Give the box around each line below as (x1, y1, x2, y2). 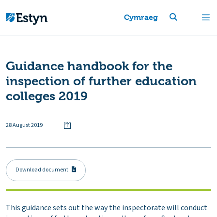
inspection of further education (6, 74, 197, 88)
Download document (15, 166, 69, 174)
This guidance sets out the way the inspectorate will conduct (6, 202, 207, 214)
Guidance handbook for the (6, 59, 172, 73)
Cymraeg (124, 13, 158, 22)
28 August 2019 (6, 121, 43, 129)
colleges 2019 (6, 89, 88, 103)
